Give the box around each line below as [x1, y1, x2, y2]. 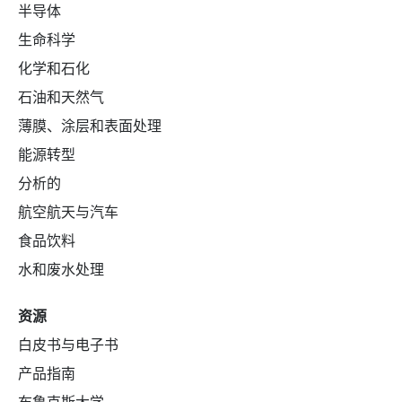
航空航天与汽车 [18, 202, 118, 223]
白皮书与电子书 [18, 335, 118, 355]
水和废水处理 [18, 259, 104, 280]
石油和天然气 [18, 87, 104, 108]
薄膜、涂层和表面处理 [18, 116, 162, 136]
